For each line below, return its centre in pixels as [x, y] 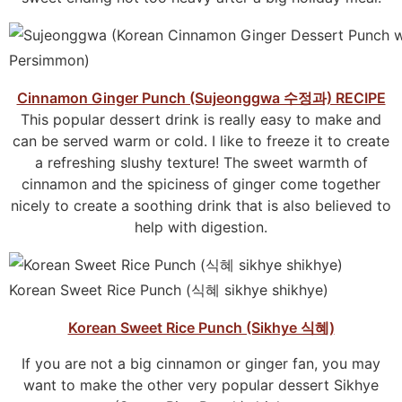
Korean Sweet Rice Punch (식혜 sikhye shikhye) [169, 290]
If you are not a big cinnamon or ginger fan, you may [201, 364]
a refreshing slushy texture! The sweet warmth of [201, 163]
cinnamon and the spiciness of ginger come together [201, 184]
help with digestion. [201, 227]
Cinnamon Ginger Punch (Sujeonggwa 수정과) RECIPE [201, 98]
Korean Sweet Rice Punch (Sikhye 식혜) [201, 328]
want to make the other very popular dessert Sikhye [201, 385]
